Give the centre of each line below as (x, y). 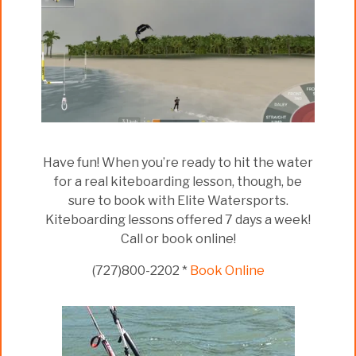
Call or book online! (178, 239)
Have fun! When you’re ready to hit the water (178, 163)
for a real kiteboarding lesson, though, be (178, 182)
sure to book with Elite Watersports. (178, 201)
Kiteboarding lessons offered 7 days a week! (178, 220)
